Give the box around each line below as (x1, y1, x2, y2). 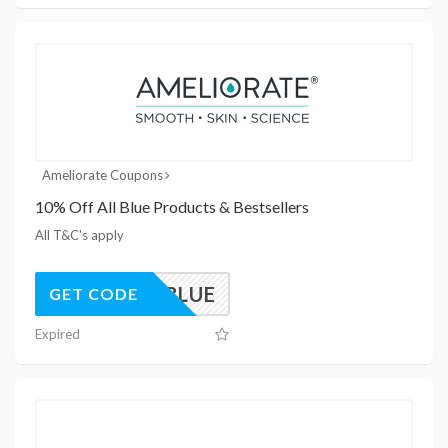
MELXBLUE (108, 281, 216, 306)
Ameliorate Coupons (41, 166, 163, 183)
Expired (35, 325, 80, 342)
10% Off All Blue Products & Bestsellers (35, 196, 309, 216)
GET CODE (49, 283, 138, 303)
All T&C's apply (35, 226, 124, 243)
